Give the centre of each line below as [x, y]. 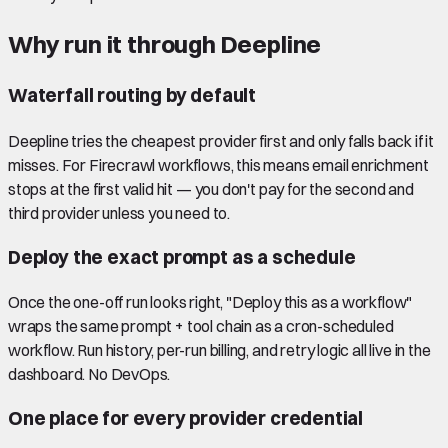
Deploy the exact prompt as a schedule [182, 257]
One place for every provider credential [186, 419]
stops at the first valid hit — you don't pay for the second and [211, 188]
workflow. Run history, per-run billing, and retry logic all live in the [219, 350]
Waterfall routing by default [132, 96]
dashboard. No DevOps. [89, 374]
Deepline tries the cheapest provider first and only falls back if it [221, 140]
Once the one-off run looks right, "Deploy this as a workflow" [210, 302]
